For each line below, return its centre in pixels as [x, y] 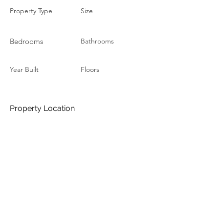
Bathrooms [97, 41]
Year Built [24, 69]
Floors [90, 69]
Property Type [31, 11]
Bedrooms [26, 41]
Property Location [42, 108]
